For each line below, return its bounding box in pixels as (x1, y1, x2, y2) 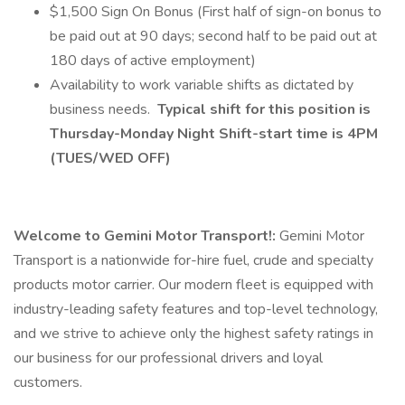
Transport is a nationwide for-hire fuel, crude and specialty (14, 250, 373, 270)
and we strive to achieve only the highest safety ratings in (14, 324, 373, 344)
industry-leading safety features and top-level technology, (14, 299, 378, 319)
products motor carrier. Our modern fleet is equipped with (14, 275, 373, 295)
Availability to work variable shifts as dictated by (50, 75, 353, 95)
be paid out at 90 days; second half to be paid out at (50, 26, 377, 46)
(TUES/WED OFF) (50, 148, 174, 168)
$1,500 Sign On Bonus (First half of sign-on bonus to (50, 2, 381, 22)
